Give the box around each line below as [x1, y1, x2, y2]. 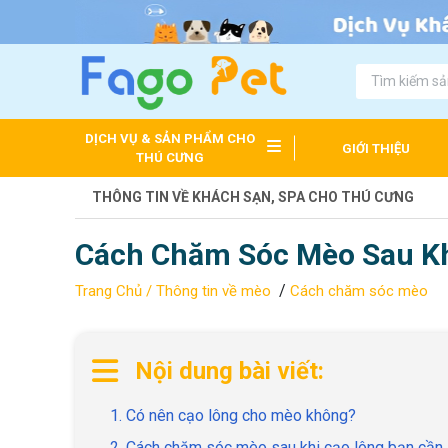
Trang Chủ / [75, 282, 152, 301]
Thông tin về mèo [156, 282, 271, 301]
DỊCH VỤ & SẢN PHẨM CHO [85, 131, 255, 147]
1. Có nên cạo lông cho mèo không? [110, 406, 356, 426]
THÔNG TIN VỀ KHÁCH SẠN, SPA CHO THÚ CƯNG [92, 189, 414, 206]
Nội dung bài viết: [135, 357, 324, 386]
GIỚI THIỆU [342, 140, 411, 156]
